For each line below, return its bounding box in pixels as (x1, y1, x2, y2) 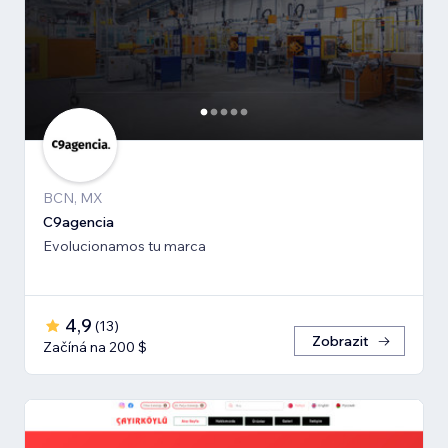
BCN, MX (43, 188, 103, 207)
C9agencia (43, 212, 114, 231)
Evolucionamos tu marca (43, 236, 206, 255)
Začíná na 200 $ (43, 337, 147, 356)
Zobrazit (312, 331, 369, 350)
